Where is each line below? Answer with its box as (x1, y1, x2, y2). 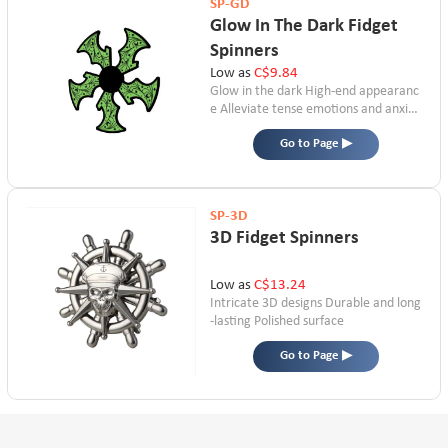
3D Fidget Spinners (209, 227, 359, 248)
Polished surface (253, 314, 344, 330)
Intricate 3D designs (209, 296, 322, 312)
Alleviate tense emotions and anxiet (219, 102, 420, 118)
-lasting (209, 314, 251, 330)
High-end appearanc (304, 84, 419, 100)
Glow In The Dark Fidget (209, 15, 398, 36)
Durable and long (324, 296, 421, 312)
